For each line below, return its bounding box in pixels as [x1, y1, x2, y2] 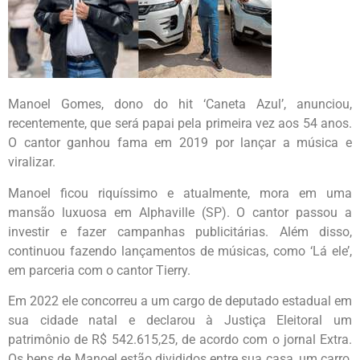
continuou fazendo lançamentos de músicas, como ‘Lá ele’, [8, 243, 352, 259]
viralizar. [8, 154, 55, 170]
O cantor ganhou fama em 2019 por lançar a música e [8, 135, 352, 151]
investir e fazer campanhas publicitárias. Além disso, [8, 223, 352, 239]
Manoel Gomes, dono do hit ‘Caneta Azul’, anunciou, [8, 96, 352, 112]
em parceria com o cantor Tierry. [8, 262, 190, 278]
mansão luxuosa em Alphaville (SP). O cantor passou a [8, 204, 352, 220]
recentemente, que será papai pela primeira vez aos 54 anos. [8, 116, 352, 132]
